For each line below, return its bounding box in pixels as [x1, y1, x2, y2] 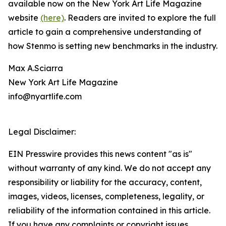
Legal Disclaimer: [8, 127, 76, 137]
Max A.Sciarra [8, 63, 63, 74]
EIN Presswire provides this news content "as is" [8, 149, 192, 159]
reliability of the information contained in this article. [8, 205, 210, 216]
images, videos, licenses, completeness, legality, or [8, 191, 204, 202]
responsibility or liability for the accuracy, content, [8, 177, 202, 188]
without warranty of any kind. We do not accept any [8, 163, 211, 174]
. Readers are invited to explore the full [64, 13, 216, 23]
